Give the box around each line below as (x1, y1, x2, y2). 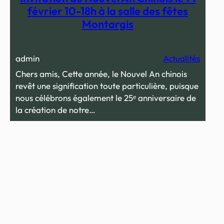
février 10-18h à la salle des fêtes (27, 4, 188, 18)
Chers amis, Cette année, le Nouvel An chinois (15, 68, 187, 79)
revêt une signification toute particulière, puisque (15, 80, 198, 91)
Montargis (82, 17, 134, 31)
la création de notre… (15, 104, 95, 115)
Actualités (163, 52, 200, 63)
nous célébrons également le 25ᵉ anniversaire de (15, 92, 196, 103)
